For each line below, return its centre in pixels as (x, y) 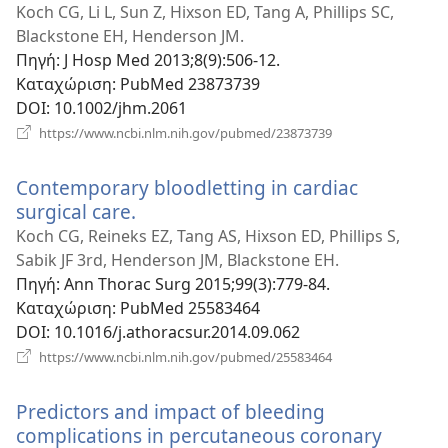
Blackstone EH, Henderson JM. (130, 35)
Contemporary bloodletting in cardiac (187, 187)
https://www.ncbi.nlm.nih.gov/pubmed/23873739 (184, 132)
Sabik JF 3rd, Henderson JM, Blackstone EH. (177, 259)
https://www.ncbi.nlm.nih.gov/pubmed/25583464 (184, 356)
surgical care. (76, 211)
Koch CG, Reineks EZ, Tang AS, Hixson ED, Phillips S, (208, 235)
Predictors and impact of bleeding (170, 411)
